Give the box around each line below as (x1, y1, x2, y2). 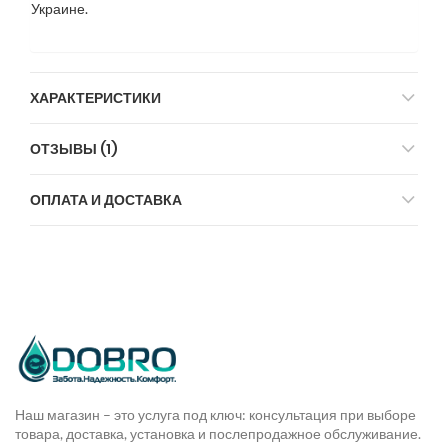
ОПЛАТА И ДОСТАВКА (30, 190, 182, 211)
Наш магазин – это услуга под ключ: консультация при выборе (15, 406, 416, 424)
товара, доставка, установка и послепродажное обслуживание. (15, 425, 421, 443)
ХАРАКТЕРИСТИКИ (30, 88, 161, 109)
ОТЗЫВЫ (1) (30, 139, 118, 160)
